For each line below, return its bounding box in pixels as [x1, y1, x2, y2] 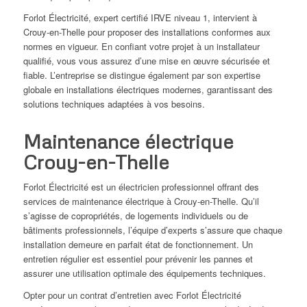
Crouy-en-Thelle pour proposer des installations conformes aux [23, 25, 271, 39]
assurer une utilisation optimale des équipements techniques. [23, 267, 266, 280]
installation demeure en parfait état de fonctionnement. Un [23, 238, 253, 251]
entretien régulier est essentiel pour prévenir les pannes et [23, 252, 253, 266]
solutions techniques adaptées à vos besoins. [23, 97, 205, 111]
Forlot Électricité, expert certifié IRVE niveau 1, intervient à [23, 11, 257, 25]
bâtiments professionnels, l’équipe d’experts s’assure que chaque [23, 223, 282, 237]
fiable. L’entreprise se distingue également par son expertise [23, 69, 260, 82]
